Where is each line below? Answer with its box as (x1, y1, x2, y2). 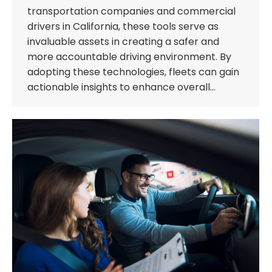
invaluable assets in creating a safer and (27, 35, 219, 49)
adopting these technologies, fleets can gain (27, 65, 239, 80)
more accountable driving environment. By (27, 50, 231, 64)
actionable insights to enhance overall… (27, 80, 216, 95)
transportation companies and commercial (27, 4, 236, 19)
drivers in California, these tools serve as (27, 19, 219, 34)
